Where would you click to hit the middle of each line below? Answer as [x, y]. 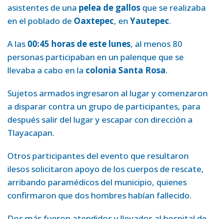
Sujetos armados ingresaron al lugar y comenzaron [108, 93]
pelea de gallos [109, 7]
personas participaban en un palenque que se [96, 57]
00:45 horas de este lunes [79, 44]
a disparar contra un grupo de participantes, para [104, 106]
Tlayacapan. [31, 132]
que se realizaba [173, 7]
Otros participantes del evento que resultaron [98, 155]
